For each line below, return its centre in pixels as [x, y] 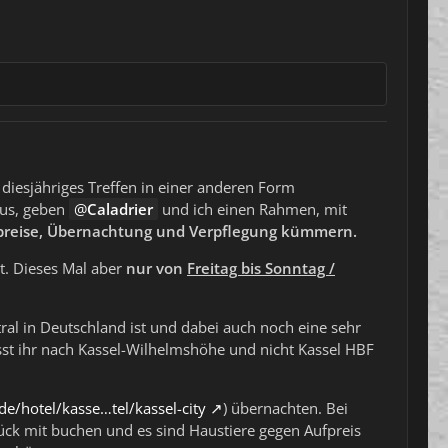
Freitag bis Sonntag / [261, 268]
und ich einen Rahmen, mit [252, 209]
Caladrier [120, 209]
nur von [156, 268]
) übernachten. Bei [285, 408]
